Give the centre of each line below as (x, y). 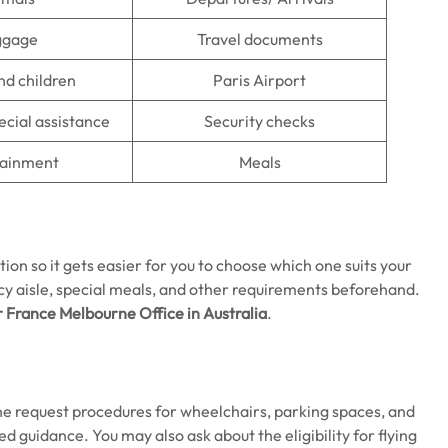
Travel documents (259, 39)
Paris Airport (259, 80)
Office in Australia (203, 313)
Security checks (259, 121)
